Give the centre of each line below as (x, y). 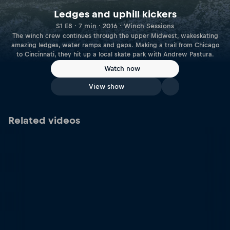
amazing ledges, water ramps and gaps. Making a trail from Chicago (115, 45)
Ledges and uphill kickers (115, 14)
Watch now (122, 69)
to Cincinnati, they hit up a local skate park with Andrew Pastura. (115, 54)
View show (106, 87)
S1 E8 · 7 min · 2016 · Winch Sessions (115, 26)
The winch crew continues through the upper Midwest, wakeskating (115, 36)
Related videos (44, 120)
